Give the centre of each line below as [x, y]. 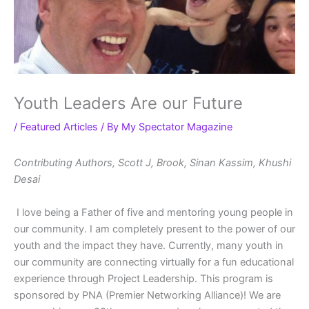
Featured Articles [59, 127]
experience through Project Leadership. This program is [143, 278]
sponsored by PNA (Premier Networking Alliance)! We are [147, 295]
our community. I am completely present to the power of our [154, 229]
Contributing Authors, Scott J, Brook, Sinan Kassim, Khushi [152, 163]
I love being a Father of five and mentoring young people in [155, 212]
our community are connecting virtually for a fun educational [154, 262]
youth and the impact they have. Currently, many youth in [149, 245]
